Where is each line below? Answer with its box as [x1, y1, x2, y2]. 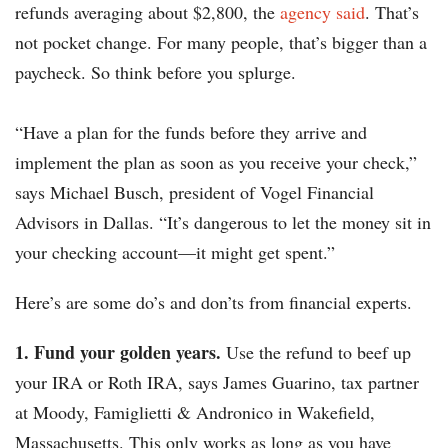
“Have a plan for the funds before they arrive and [15, 120, 367, 145]
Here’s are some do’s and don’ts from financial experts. [15, 290, 412, 315]
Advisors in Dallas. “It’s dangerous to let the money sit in [15, 210, 431, 235]
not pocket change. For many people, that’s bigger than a [15, 30, 427, 55]
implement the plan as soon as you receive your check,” [15, 150, 417, 175]
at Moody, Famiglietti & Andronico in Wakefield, [15, 400, 375, 425]
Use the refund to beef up [226, 340, 411, 365]
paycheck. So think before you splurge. [15, 60, 296, 85]
